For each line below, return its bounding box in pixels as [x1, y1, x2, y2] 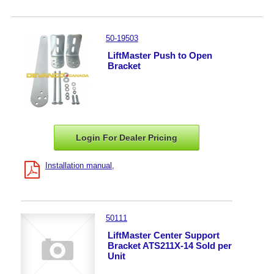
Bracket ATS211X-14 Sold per [108, 240, 232, 251]
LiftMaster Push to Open [108, 50, 212, 61]
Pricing [148, 132, 178, 143]
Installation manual [45, 160, 113, 170]
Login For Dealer [76, 132, 149, 143]
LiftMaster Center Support [108, 229, 220, 240]
